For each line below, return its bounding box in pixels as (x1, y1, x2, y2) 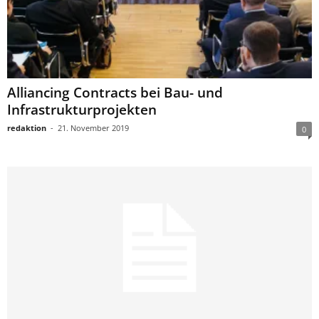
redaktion (7, 122, 46, 134)
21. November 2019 (58, 122, 129, 134)
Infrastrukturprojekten (7, 100, 157, 120)
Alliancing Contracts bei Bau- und (7, 83, 223, 103)
